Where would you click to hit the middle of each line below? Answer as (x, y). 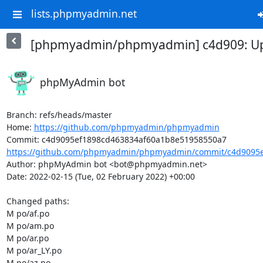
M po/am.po (30, 226)
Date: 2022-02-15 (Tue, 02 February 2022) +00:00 (100, 176)
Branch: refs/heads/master (59, 115)
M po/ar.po (27, 238)
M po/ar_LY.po (34, 250)
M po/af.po (28, 213)
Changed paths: (39, 201)
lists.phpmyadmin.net (84, 14)
